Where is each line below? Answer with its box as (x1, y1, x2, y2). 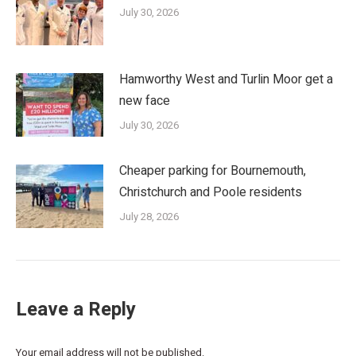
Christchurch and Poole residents (119, 182, 302, 202)
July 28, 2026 (119, 208, 179, 224)
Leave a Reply (16, 295, 136, 323)
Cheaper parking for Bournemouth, (119, 161, 306, 180)
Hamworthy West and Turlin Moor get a (119, 69, 333, 89)
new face (119, 91, 170, 110)
